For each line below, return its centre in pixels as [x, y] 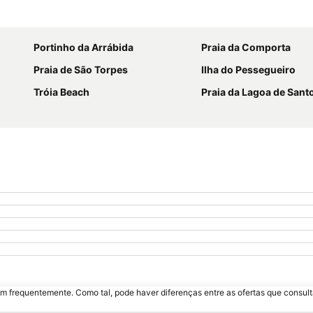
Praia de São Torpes [81, 70]
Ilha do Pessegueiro [248, 70]
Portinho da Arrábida [83, 47]
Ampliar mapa [219, 17]
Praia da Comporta [246, 47]
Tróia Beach [61, 92]
